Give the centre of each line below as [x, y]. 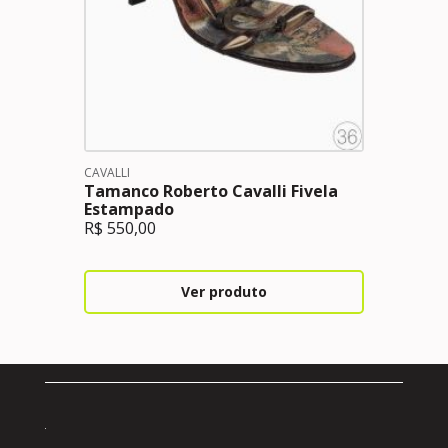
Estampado [129, 209]
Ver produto [224, 291]
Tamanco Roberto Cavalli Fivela [211, 191]
